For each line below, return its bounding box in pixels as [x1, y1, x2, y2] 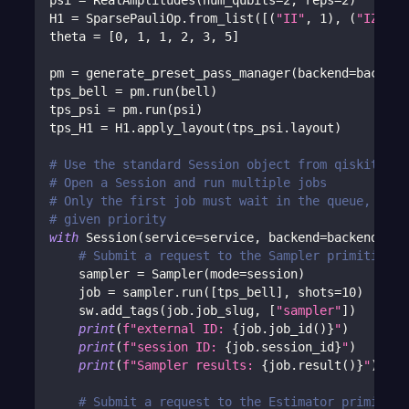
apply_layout [137, 121, 225, 136]
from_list [188, 11, 255, 26]
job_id [268, 321, 313, 337]
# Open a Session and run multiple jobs [49, 175, 328, 191]
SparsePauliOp [79, 11, 182, 26]
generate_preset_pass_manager [79, 66, 291, 81]
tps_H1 [49, 121, 101, 136]
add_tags [100, 303, 160, 319]
